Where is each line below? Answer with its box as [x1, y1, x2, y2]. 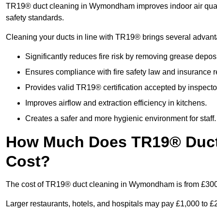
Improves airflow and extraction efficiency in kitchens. [25, 99, 207, 108]
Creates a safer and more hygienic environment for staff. [25, 114, 216, 123]
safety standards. [6, 14, 64, 22]
